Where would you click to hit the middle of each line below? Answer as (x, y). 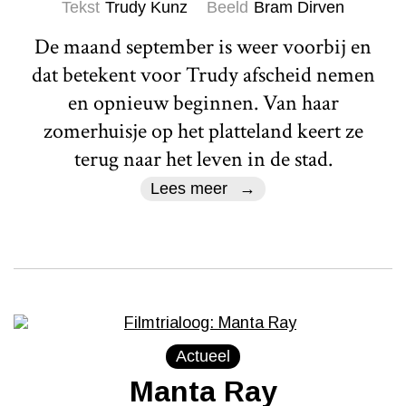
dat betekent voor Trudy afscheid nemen (203, 74)
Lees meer (189, 188)
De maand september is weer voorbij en (203, 46)
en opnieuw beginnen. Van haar (203, 102)
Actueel (203, 356)
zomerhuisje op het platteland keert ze (203, 130)
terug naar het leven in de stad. (203, 159)
